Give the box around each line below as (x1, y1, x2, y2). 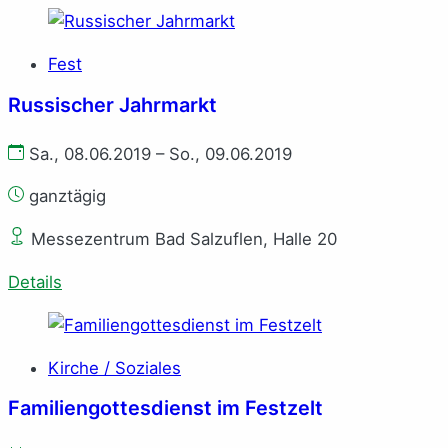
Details (8, 271, 62, 292)
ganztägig (24, 186, 106, 207)
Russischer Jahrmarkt (8, 92, 217, 117)
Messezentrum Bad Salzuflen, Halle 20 (26, 229, 337, 250)
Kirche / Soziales (48, 357, 181, 378)
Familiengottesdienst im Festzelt (8, 396, 323, 421)
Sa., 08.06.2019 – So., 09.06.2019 (24, 143, 292, 164)
